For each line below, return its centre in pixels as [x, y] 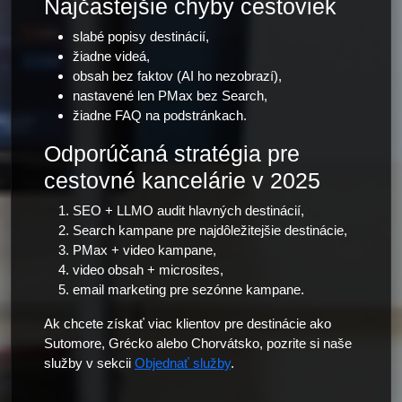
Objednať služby [183, 363]
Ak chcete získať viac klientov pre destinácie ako [188, 323]
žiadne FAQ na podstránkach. [160, 115]
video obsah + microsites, [148, 270]
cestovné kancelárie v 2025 [182, 180]
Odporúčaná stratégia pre [172, 153]
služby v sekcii [89, 363]
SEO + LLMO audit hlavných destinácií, [188, 210]
